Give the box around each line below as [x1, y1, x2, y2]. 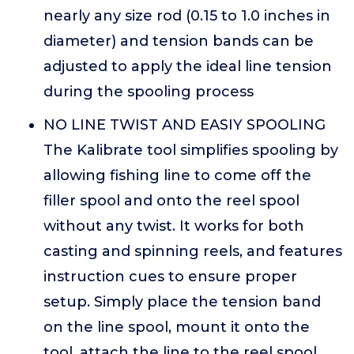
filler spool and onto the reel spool [43, 192, 299, 209]
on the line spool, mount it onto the [43, 318, 310, 336]
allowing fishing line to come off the [43, 167, 311, 184]
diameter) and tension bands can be [43, 32, 314, 50]
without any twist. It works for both [43, 217, 304, 235]
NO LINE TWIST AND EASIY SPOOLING [43, 116, 326, 134]
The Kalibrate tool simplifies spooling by [43, 141, 338, 159]
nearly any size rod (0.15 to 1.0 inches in [43, 7, 330, 24]
